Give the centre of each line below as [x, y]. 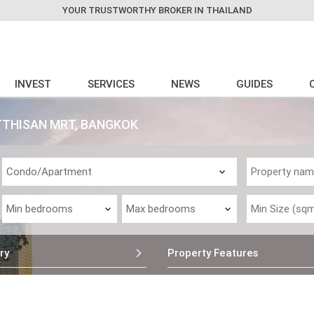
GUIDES [255, 84]
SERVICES [111, 84]
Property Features [213, 253]
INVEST [33, 84]
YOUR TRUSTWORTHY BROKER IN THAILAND [157, 10]
